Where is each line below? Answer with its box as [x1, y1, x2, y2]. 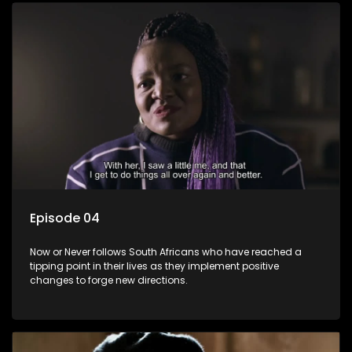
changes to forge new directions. [30, 273, 188, 287]
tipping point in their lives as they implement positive [30, 258, 279, 273]
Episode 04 [30, 208, 100, 227]
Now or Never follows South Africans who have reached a [30, 244, 302, 258]
